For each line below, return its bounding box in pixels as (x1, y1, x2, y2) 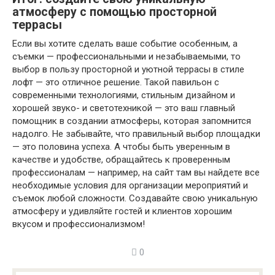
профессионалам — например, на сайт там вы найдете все (12, 167, 260, 178)
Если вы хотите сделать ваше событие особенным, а (12, 38, 238, 49)
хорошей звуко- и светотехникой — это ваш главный (12, 103, 235, 114)
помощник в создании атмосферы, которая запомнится (12, 115, 251, 126)
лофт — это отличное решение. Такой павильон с (12, 77, 219, 88)
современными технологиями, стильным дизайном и (12, 90, 235, 101)
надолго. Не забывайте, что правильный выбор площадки (12, 128, 260, 139)
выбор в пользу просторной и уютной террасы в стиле (12, 64, 244, 75)
